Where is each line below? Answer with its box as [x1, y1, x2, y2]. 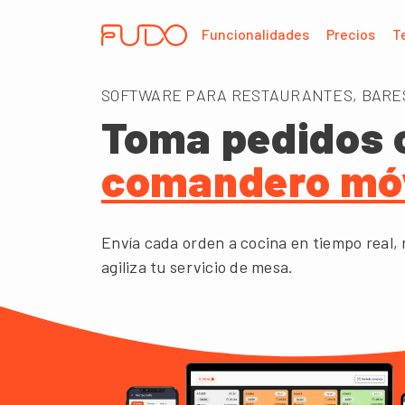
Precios [326, 24, 375, 42]
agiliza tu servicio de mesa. [101, 257, 294, 277]
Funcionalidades [202, 24, 309, 42]
